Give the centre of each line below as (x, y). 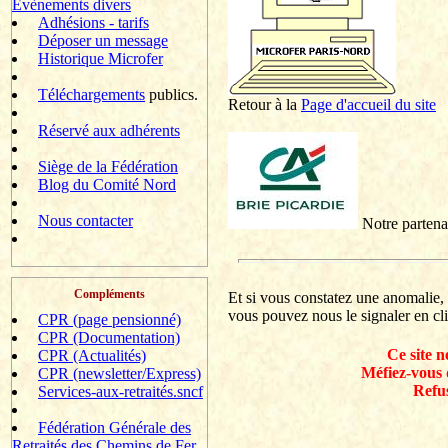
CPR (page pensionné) (109, 319)
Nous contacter (85, 220)
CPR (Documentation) (109, 337)
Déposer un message (103, 40)
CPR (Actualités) (92, 355)
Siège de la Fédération (108, 166)
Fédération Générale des (114, 427)
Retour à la (264, 104)
